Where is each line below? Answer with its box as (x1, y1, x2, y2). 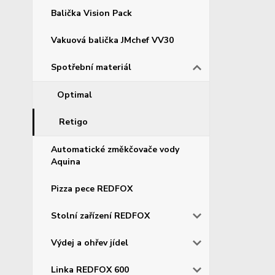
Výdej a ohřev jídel (51, 237, 128, 249)
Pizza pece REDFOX (51, 183, 133, 195)
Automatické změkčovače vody (51, 144, 179, 156)
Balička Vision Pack (51, 7, 132, 20)
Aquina (51, 156, 80, 168)
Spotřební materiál (51, 61, 131, 74)
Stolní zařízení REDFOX (51, 210, 150, 222)
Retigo (59, 116, 88, 128)
